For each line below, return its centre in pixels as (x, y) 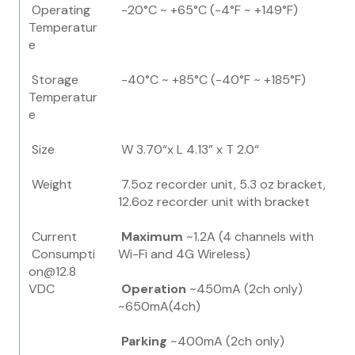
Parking (143, 342)
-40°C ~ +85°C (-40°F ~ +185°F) (212, 80)
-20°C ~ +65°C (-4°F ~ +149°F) (208, 10)
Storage (54, 80)
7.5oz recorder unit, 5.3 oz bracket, (222, 185)
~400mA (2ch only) (226, 342)
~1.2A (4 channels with (249, 237)
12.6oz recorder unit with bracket (214, 202)
